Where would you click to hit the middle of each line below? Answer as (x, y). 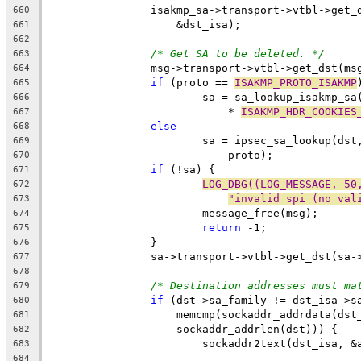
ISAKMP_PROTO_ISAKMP (296, 82)
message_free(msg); (260, 213)
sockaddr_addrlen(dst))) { (244, 329)
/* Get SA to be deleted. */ (238, 53)
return (222, 227)
